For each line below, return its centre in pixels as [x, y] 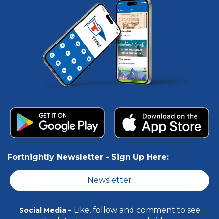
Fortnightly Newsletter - [59, 157]
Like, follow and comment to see [137, 210]
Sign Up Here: [140, 157]
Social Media [43, 210]
